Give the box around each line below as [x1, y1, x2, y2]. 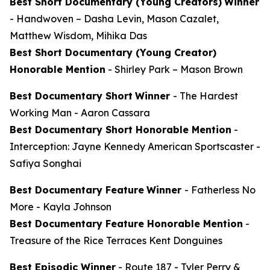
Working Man [10, 106, 72, 119]
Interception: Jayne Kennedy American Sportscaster [10, 140, 254, 152]
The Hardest [180, 89, 238, 102]
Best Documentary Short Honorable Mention [10, 123, 231, 136]
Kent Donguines [146, 234, 222, 246]
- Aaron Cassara [72, 106, 150, 119]
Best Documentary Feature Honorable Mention [10, 217, 243, 230]
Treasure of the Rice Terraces [10, 234, 146, 246]
